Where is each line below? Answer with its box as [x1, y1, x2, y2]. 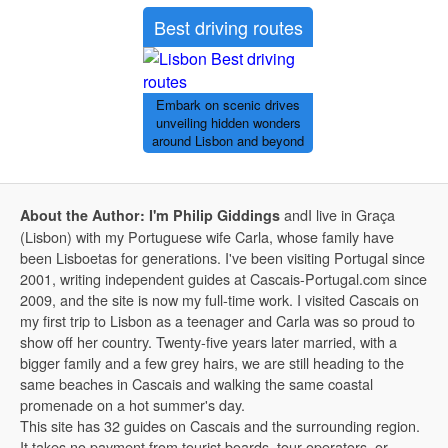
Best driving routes [153, 13, 303, 40]
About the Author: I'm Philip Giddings [20, 204, 280, 225]
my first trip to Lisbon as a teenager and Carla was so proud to [20, 309, 415, 331]
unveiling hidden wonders [155, 112, 301, 132]
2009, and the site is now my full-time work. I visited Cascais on [20, 288, 419, 310]
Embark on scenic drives [156, 94, 301, 114]
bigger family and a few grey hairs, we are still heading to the [20, 351, 404, 373]
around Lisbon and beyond [152, 130, 305, 150]
